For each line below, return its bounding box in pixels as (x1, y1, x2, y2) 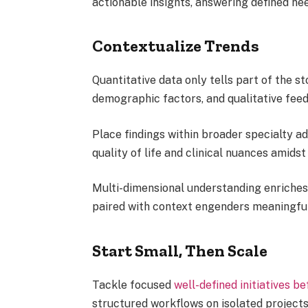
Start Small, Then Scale (92, 240, 268, 261)
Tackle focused (92, 278, 175, 291)
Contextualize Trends (92, 36, 260, 56)
